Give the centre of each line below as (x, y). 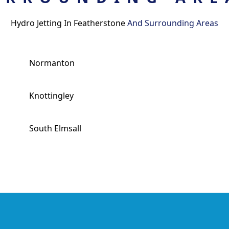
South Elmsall (55, 128)
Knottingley (52, 96)
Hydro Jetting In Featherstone (69, 23)
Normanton (52, 63)
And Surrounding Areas (173, 23)
